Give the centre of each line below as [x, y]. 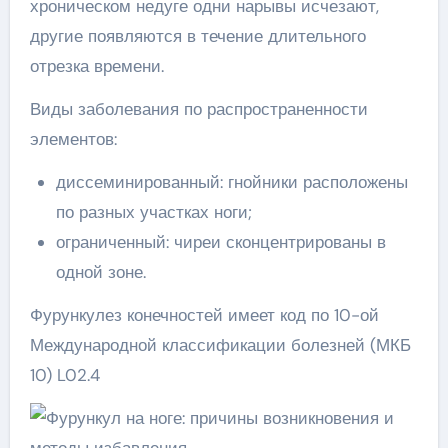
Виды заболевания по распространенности [198, 109]
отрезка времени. [96, 66]
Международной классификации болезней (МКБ [220, 345]
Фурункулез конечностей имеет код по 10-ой [204, 315]
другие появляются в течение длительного [197, 36]
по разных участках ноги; [153, 212]
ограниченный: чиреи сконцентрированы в [220, 242]
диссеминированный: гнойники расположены [231, 182]
